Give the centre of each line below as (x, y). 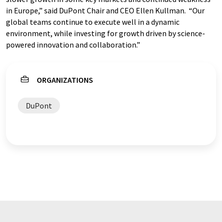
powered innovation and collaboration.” (73, 45)
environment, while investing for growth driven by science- (106, 33)
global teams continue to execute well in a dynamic (93, 22)
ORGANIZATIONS (65, 80)
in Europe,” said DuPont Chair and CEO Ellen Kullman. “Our (105, 10)
